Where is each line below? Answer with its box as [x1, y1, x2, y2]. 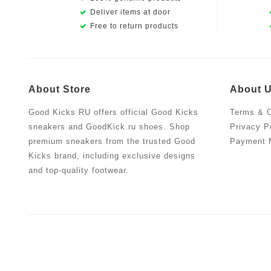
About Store [28, 83, 91, 94]
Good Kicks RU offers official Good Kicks [28, 107, 198, 117]
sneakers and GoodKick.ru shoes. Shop [28, 122, 190, 131]
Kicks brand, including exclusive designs [28, 151, 195, 160]
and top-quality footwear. [28, 165, 129, 175]
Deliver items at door [90, 7, 171, 16]
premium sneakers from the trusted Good [28, 136, 195, 146]
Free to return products [90, 21, 178, 30]
